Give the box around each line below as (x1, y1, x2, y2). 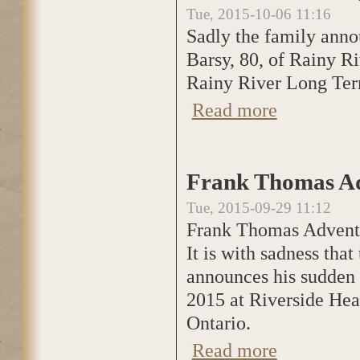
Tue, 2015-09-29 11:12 (186, 198, 331, 216)
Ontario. (186, 311, 251, 333)
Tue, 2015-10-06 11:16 (186, 5, 331, 22)
